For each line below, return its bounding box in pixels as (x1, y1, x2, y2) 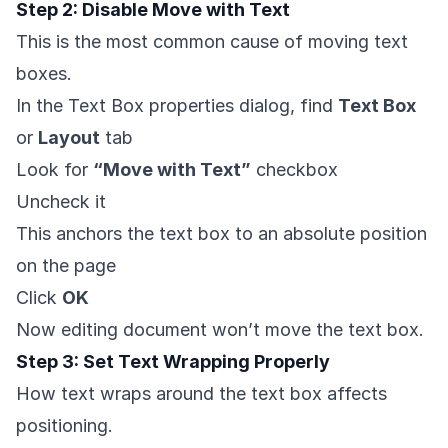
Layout (38, 126, 100, 148)
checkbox (251, 158, 338, 180)
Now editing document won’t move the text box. (16, 318, 424, 340)
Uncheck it (16, 190, 106, 212)
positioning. (16, 414, 113, 436)
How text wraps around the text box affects (16, 382, 387, 404)
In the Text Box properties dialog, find (16, 94, 338, 116)
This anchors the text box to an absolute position (16, 222, 427, 244)
